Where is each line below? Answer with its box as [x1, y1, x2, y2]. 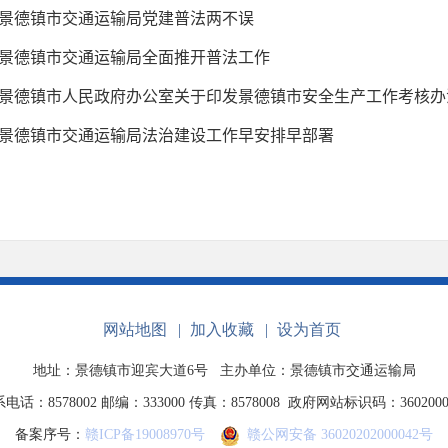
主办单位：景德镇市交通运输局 [219, 363, 416, 378]
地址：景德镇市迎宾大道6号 [32, 363, 212, 378]
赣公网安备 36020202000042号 [239, 427, 433, 442]
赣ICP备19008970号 [85, 427, 205, 442]
